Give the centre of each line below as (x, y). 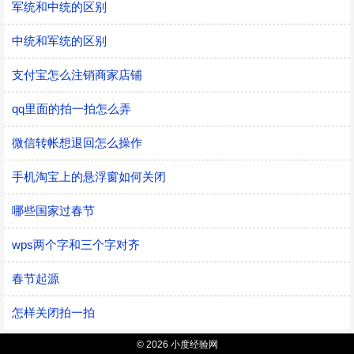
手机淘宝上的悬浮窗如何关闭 (89, 177)
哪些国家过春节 (53, 211)
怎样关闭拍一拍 (53, 313)
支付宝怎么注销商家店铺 (77, 75)
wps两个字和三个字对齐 (76, 245)
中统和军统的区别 (59, 41)
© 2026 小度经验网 (177, 345)
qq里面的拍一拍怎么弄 (72, 109)
